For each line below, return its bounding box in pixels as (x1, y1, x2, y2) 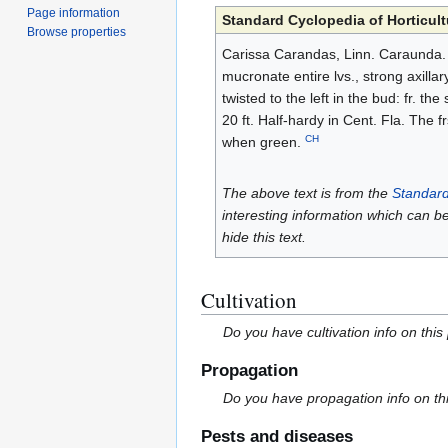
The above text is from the (221, 185, 392, 202)
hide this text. (221, 229, 306, 246)
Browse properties (27, 24, 127, 39)
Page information (27, 5, 121, 20)
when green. (221, 134, 305, 151)
